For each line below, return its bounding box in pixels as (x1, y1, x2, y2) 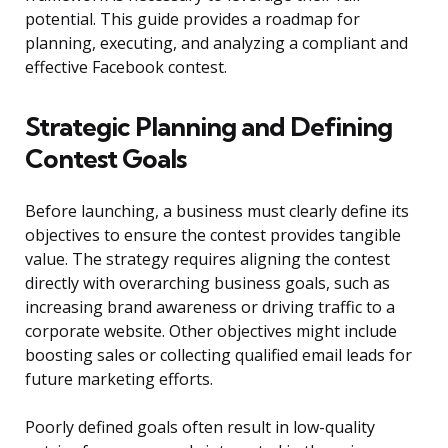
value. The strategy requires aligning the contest (25, 248, 390, 271)
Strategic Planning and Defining (25, 110, 392, 144)
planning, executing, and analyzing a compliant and (25, 32, 408, 55)
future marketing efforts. (25, 368, 213, 391)
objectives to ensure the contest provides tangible (25, 224, 401, 247)
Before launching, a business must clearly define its (25, 200, 409, 223)
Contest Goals (25, 142, 186, 176)
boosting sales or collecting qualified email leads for (25, 344, 412, 367)
